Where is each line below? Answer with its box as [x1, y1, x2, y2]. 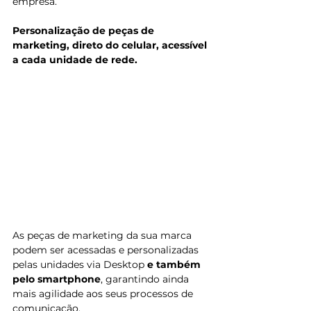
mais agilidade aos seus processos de [12, 287, 196, 301]
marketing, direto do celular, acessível [12, 39, 210, 52]
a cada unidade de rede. [12, 53, 140, 67]
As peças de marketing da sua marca [12, 229, 194, 242]
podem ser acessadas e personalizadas [12, 244, 201, 257]
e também [147, 258, 203, 271]
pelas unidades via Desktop [12, 258, 147, 271]
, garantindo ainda [101, 273, 192, 286]
